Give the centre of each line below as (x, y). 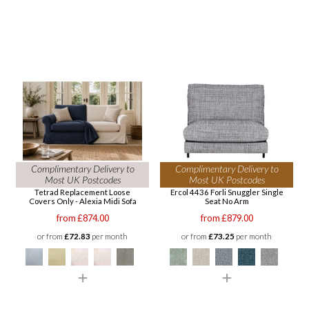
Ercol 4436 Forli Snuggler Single (227, 192)
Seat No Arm (227, 201)
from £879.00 (227, 218)
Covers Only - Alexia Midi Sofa (82, 201)
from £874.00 (82, 218)
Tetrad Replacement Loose (82, 192)
